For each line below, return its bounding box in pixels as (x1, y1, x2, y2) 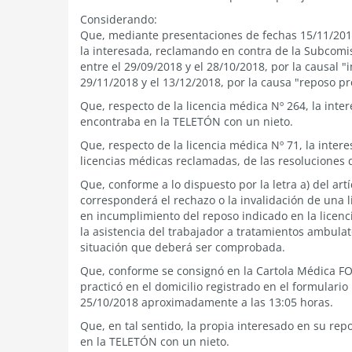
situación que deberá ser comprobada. (80, 240, 285, 255)
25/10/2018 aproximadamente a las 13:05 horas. (80, 295, 333, 310)
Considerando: (80, 12, 157, 27)
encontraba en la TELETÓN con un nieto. (80, 114, 293, 129)
